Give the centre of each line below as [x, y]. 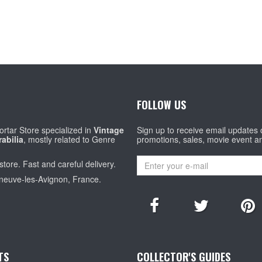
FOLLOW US [161, 104]
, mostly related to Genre [70, 139]
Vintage [109, 130]
